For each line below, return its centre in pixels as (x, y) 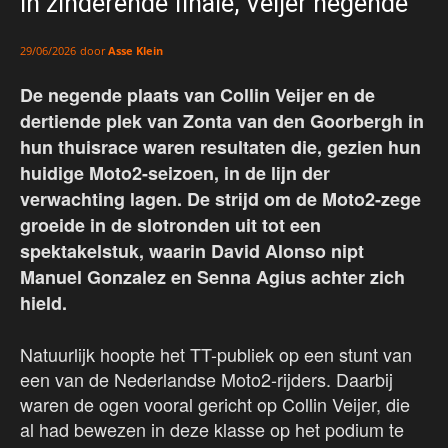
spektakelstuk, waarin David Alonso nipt (192, 251)
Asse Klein (135, 51)
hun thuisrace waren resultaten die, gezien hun (220, 147)
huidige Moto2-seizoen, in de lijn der (175, 173)
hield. (43, 303)
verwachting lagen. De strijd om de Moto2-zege (220, 199)
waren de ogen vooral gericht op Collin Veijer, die (215, 404)
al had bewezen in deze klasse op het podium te (212, 429)
